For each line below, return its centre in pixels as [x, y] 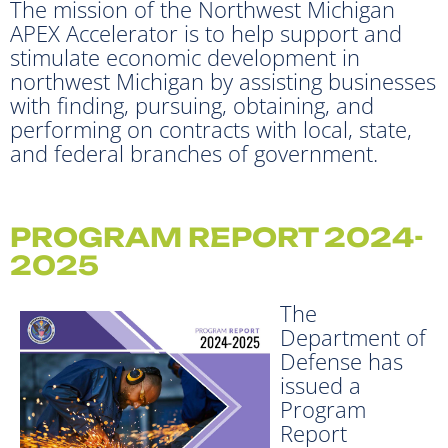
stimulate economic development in [185, 56]
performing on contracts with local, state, [211, 128]
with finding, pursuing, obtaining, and [192, 104]
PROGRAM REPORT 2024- [217, 236]
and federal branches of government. [194, 152]
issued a [320, 384]
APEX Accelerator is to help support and [206, 32]
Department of [353, 336]
